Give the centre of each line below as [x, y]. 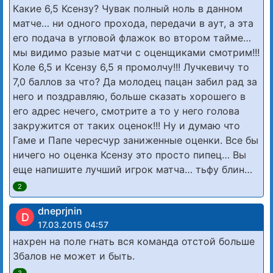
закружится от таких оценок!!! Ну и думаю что [126, 125]
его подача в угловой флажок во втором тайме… [132, 37]
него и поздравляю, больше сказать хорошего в [129, 96]
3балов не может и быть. [74, 256]
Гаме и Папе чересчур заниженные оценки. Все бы [136, 140]
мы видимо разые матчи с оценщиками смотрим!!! [136, 52]
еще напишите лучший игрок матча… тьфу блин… [133, 169]
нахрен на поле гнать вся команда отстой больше [134, 241]
